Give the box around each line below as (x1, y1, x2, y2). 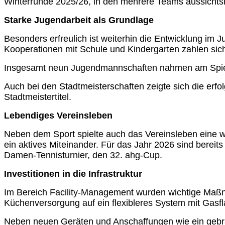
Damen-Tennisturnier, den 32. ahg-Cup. (4, 150, 162, 160)
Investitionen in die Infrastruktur (4, 168, 142, 179)
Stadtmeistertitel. (4, 91, 71, 102)
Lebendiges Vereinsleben (4, 110, 113, 121)
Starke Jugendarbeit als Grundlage (4, 15, 154, 25)
